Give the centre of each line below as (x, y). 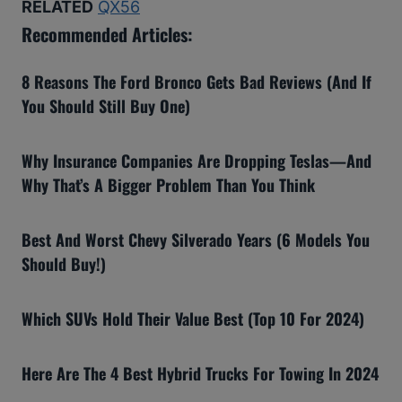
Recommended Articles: (107, 34)
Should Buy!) (64, 263)
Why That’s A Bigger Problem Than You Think (168, 184)
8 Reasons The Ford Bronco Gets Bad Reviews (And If (197, 81)
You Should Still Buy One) (106, 105)
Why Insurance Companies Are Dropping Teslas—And (197, 160)
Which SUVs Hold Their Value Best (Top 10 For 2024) (193, 318)
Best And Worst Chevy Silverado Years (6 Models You (196, 239)
